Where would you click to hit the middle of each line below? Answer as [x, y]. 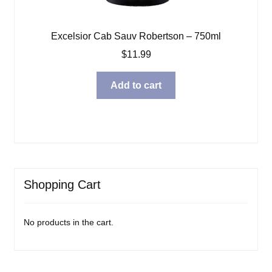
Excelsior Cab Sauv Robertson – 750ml [136, 36]
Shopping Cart [62, 184]
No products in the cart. [68, 223]
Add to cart [136, 86]
